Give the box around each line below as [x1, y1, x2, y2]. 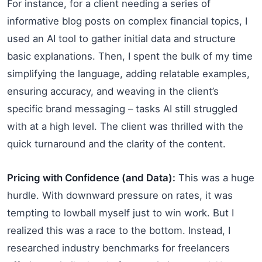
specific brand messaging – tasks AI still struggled [7, 102, 237, 115]
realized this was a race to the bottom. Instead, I [7, 224, 230, 236]
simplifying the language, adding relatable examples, [7, 67, 250, 80]
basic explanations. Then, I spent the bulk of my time [7, 50, 253, 62]
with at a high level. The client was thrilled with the [7, 120, 243, 132]
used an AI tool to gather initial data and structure [7, 32, 236, 44]
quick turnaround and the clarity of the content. [7, 137, 226, 150]
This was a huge [175, 171, 254, 184]
